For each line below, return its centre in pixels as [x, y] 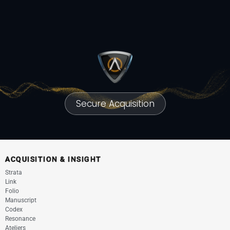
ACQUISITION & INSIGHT [53, 159]
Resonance [20, 219]
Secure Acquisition [115, 104]
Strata [14, 172]
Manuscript [21, 200]
